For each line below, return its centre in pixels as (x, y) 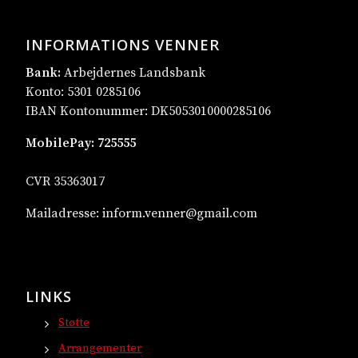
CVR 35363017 (65, 181)
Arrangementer (100, 348)
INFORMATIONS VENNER (123, 44)
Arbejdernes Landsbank (135, 73)
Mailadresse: (64, 213)
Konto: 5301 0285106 (85, 92)
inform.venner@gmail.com (180, 213)
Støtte (74, 323)
